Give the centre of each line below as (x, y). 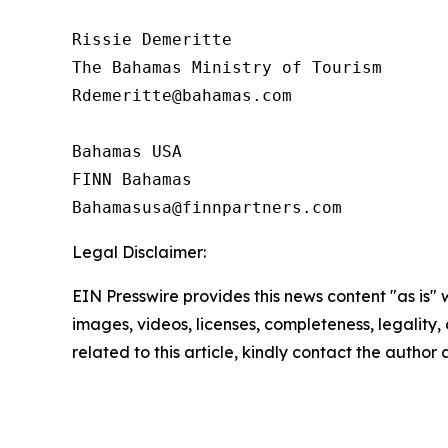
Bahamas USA (127, 151)
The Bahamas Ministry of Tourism (227, 67)
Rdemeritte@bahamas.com (182, 95)
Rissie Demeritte (152, 39)
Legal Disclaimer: (139, 251)
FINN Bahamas (132, 179)
